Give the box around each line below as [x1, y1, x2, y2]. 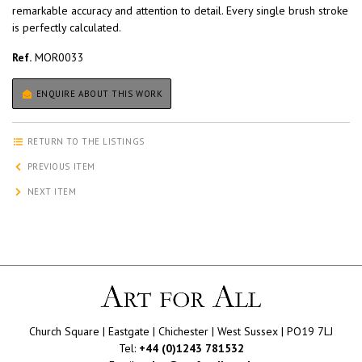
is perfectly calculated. [12, 20, 121, 36]
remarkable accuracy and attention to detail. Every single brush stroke [12, 3, 348, 19]
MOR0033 [32, 50, 84, 65]
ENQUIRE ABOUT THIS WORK [33, 88, 163, 100]
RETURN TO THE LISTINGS [24, 136, 145, 148]
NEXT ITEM [24, 186, 77, 198]
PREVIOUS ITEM [24, 161, 95, 173]
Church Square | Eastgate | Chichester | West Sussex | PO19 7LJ [29, 323, 333, 339]
